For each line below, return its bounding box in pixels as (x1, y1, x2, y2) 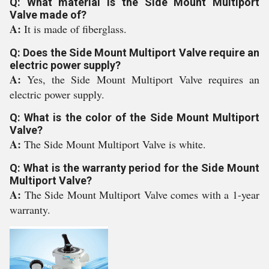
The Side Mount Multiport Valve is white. (24, 137, 206, 151)
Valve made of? (10, 8, 86, 21)
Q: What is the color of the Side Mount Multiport (10, 111, 259, 124)
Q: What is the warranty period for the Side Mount (10, 162, 259, 174)
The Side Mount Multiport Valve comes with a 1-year (24, 187, 260, 202)
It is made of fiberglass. (24, 22, 127, 36)
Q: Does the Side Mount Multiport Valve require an (10, 46, 259, 59)
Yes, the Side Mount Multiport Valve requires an (27, 72, 259, 86)
